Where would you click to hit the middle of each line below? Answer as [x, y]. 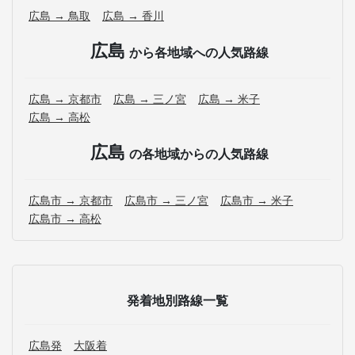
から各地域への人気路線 [199, 53]
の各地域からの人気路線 [199, 154]
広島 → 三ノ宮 [150, 99]
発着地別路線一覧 [177, 301]
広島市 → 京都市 [71, 201]
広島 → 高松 [59, 118]
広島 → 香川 [133, 16]
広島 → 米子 [229, 99]
